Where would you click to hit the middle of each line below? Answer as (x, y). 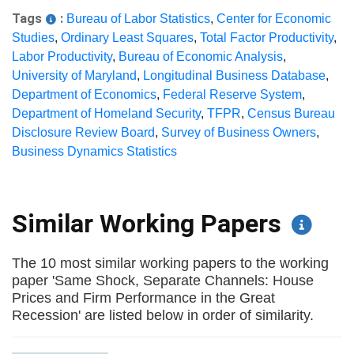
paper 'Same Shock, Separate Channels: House (163, 280)
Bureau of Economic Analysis (201, 56)
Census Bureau (291, 113)
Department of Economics (84, 94)
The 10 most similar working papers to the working (170, 263)
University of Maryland (74, 75)
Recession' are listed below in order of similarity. (163, 315)
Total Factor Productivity (267, 38)
